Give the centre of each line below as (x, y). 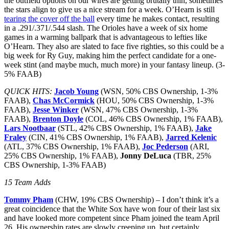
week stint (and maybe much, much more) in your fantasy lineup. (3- (114, 64)
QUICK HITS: (29, 91)
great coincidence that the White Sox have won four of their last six (112, 209)
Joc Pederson (165, 146)
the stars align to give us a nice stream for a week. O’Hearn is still (109, 9)
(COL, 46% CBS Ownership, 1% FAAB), (153, 119)
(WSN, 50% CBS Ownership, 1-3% (158, 91)
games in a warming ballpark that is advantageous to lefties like (106, 37)
